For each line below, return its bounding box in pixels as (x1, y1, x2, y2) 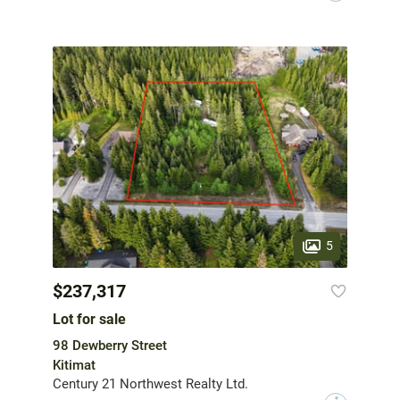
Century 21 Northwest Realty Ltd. (53, 375, 248, 392)
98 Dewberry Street (53, 337, 167, 354)
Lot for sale (53, 310, 126, 328)
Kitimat (53, 356, 96, 373)
